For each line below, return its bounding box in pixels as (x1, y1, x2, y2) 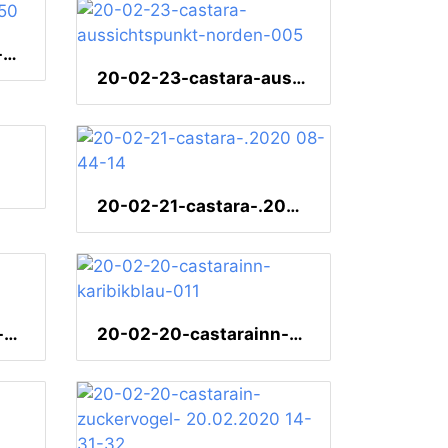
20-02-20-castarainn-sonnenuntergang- (4, 324, 18, 345)
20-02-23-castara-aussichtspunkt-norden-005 (292, 68, 306, 89)
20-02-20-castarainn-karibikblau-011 (289, 324, 303, 345)
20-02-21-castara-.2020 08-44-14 (286, 196, 300, 217)
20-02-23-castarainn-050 (3, 44, 17, 65)
